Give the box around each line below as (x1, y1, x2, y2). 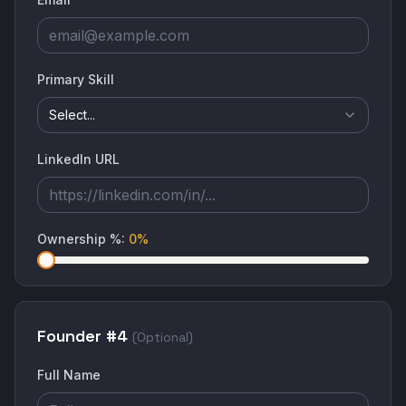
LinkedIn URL (37, 151, 120, 167)
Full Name (37, 367, 101, 382)
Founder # (37, 325, 117, 346)
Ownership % (37, 231, 121, 246)
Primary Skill (37, 72, 114, 87)
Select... (49, 107, 95, 122)
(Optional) (132, 329, 193, 345)
